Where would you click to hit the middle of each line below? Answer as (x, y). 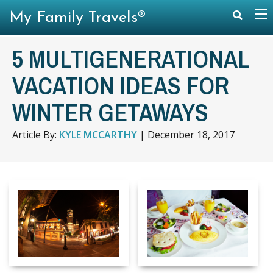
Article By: (36, 135)
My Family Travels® (77, 18)
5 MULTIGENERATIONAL (131, 59)
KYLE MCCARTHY (98, 135)
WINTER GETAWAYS (110, 112)
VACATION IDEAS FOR (121, 86)
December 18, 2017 (191, 135)
